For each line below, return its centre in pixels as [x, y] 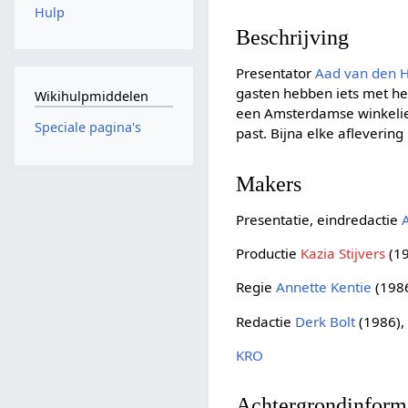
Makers [269, 183]
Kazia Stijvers [343, 254]
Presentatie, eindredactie [319, 219]
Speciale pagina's [87, 127]
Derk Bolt [326, 321]
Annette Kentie [324, 287]
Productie [269, 254]
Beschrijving [293, 37]
